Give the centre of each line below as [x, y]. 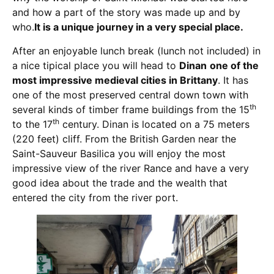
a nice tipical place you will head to [96, 65]
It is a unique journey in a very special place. [139, 27]
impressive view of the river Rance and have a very [131, 168]
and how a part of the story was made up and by [126, 13]
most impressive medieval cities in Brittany [115, 80]
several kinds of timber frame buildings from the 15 [131, 109]
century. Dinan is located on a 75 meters [154, 124]
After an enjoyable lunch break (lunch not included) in [136, 50]
